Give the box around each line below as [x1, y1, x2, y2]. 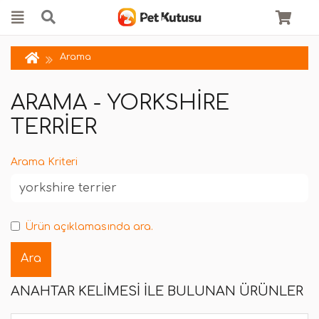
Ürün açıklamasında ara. [25, 221, 153, 232]
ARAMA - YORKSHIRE [11, 91, 229, 115]
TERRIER [11, 115, 97, 139]
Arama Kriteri [11, 157, 78, 167]
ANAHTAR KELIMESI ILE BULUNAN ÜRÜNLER [11, 284, 303, 299]
